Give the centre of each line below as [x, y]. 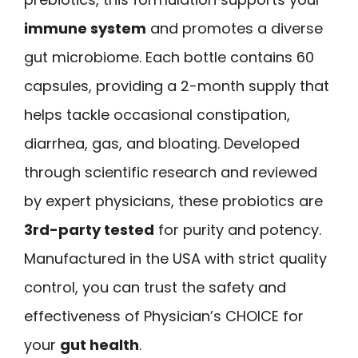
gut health [99, 344]
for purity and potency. [238, 229]
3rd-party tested [89, 229]
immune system [85, 28]
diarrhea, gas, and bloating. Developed [162, 143]
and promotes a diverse [235, 28]
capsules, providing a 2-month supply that [177, 86]
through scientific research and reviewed [171, 172]
